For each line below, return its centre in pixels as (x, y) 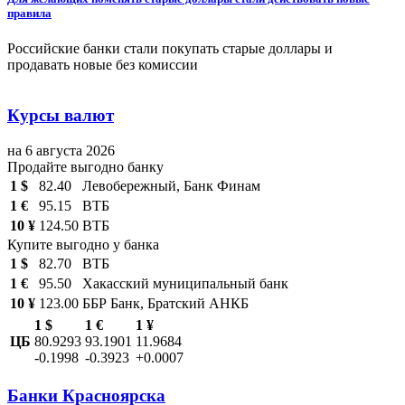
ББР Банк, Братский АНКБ (165, 304)
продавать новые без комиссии (103, 64)
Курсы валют (61, 116)
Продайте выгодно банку (85, 167)
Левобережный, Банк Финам (171, 186)
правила (29, 13)
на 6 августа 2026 (61, 151)
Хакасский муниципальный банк (185, 284)
